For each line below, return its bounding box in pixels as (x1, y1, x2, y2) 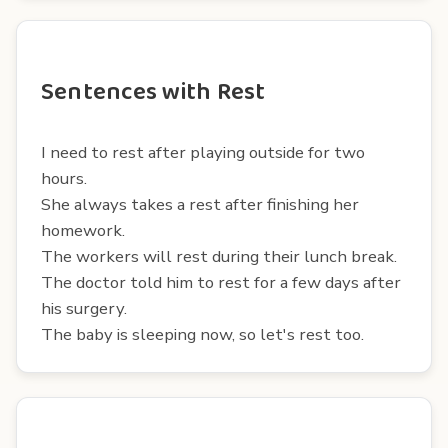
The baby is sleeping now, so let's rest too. (41, 322, 364, 346)
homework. (41, 218, 125, 242)
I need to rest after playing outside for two (41, 140, 365, 164)
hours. (41, 166, 87, 190)
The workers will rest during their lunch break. (41, 244, 397, 268)
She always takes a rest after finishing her (41, 192, 359, 216)
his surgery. (41, 296, 127, 320)
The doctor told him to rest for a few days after (41, 270, 401, 294)
